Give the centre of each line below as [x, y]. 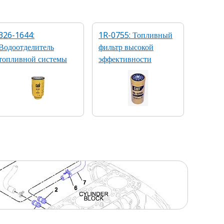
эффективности [125, 59]
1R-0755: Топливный [135, 35]
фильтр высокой [126, 47]
